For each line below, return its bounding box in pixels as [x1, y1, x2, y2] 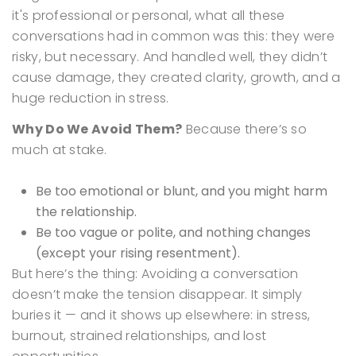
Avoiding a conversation [137, 265, 299, 283]
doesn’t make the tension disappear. [12, 285, 248, 304]
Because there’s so [182, 120, 308, 138]
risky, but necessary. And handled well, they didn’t [12, 48, 328, 66]
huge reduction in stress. [12, 89, 169, 107]
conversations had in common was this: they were [12, 27, 335, 45]
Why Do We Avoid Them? [12, 120, 183, 138]
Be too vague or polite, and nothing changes [36, 223, 311, 242]
